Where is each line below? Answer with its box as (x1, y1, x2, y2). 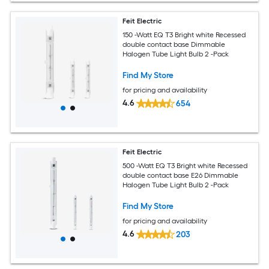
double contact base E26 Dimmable (122, 171, 239, 180)
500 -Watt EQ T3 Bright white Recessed (122, 161, 249, 170)
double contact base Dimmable (122, 40, 226, 49)
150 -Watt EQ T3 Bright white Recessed (122, 30, 247, 39)
